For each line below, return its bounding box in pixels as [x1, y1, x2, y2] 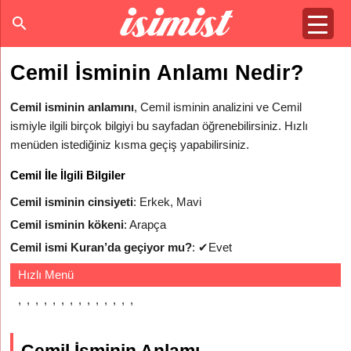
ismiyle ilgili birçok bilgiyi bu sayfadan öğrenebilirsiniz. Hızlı [10, 119, 309, 132]
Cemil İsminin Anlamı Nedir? [10, 61, 305, 85]
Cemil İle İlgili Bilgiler [10, 168, 126, 182]
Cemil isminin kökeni [10, 218, 125, 231]
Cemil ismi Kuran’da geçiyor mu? [10, 241, 193, 254]
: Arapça [124, 218, 167, 231]
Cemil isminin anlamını [10, 100, 135, 114]
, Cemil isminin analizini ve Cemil [134, 100, 302, 114]
